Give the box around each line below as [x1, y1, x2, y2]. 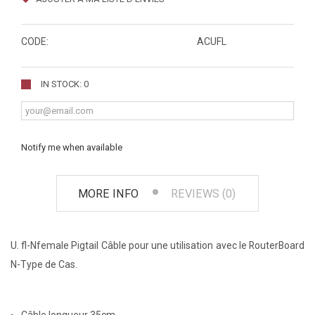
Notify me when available [21, 142, 122, 153]
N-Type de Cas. [11, 259, 77, 271]
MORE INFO [78, 187, 139, 201]
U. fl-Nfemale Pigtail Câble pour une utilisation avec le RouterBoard [11, 240, 304, 252]
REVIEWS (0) [171, 187, 236, 201]
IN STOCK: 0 [41, 79, 89, 90]
